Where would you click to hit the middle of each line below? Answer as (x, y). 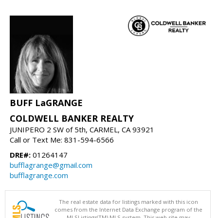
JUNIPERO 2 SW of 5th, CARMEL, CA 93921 (82, 129)
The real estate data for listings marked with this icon (128, 201)
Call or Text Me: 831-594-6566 (62, 139)
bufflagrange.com (39, 175)
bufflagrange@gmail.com (51, 165)
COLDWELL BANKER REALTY (72, 118)
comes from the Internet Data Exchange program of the (128, 209)
